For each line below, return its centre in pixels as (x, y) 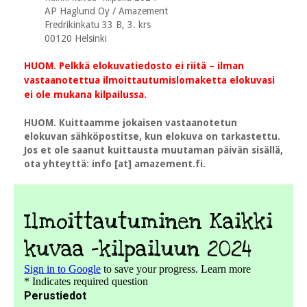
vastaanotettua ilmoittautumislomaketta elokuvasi (149, 80)
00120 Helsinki (76, 38)
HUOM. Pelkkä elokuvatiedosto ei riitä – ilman (134, 65)
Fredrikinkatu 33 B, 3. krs (98, 24)
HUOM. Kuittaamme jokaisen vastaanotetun (131, 122)
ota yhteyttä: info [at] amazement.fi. (115, 163)
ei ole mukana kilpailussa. (85, 94)
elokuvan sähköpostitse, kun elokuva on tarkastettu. (152, 136)
